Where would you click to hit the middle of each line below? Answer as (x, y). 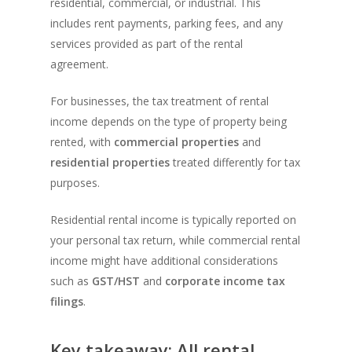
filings (67, 302)
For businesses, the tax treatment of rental (159, 101)
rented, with (82, 142)
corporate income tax (225, 281)
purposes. (75, 183)
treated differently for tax (235, 163)
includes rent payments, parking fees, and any (167, 24)
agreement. (79, 64)
